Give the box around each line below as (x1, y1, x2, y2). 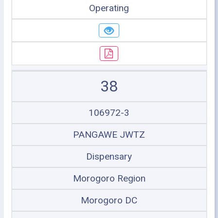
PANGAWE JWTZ (73, 128, 145, 140)
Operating (89, 2, 129, 14)
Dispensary (86, 150, 132, 162)
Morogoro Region (73, 172, 145, 184)
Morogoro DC (81, 194, 137, 206)
